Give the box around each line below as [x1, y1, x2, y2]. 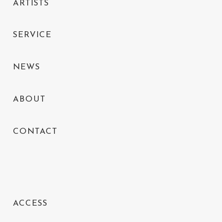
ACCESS [13, 199, 48, 208]
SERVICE [13, 31, 52, 40]
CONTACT [13, 127, 58, 136]
